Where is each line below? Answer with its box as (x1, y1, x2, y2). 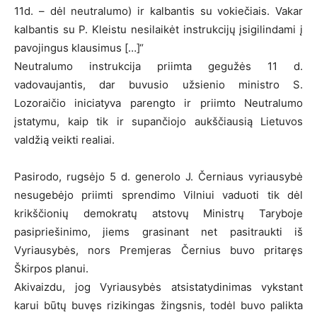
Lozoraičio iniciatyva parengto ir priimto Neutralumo (14, 96, 303, 110)
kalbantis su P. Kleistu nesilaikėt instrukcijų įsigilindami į (14, 22, 303, 36)
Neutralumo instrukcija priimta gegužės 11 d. (14, 59, 303, 73)
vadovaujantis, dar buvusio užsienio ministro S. (14, 77, 303, 91)
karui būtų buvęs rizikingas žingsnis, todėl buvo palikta (14, 298, 303, 312)
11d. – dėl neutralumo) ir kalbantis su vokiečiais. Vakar (14, 4, 303, 18)
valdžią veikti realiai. (14, 132, 115, 146)
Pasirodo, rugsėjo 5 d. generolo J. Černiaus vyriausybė (14, 169, 303, 183)
